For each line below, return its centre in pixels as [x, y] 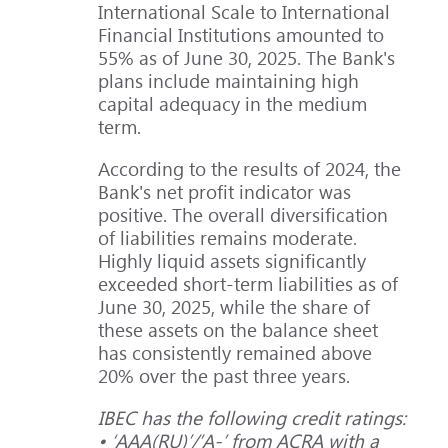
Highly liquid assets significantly [232, 260]
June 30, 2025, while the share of [234, 306]
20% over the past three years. [224, 375]
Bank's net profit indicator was [225, 191]
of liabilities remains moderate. [228, 237]
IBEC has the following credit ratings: [252, 418]
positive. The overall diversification [243, 214]
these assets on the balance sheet [238, 329]
